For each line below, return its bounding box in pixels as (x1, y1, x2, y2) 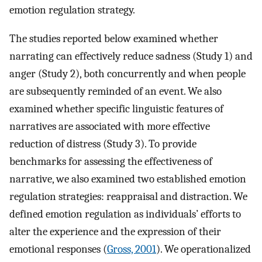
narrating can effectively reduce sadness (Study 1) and (9, 50, 253, 63)
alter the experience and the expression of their (9, 225, 221, 239)
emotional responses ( (9, 243, 107, 256)
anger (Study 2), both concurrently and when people (9, 67, 246, 81)
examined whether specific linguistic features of (9, 102, 223, 116)
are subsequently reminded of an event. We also (9, 85, 222, 98)
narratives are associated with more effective (9, 120, 210, 133)
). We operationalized (156, 243, 251, 256)
